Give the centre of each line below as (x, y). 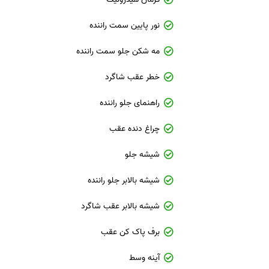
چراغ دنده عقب (135, 129)
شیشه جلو (143, 155)
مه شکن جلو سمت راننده (118, 51)
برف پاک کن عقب (131, 232)
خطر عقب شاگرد (133, 77)
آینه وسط (145, 258)
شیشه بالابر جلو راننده (124, 180)
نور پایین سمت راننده (125, 26)
